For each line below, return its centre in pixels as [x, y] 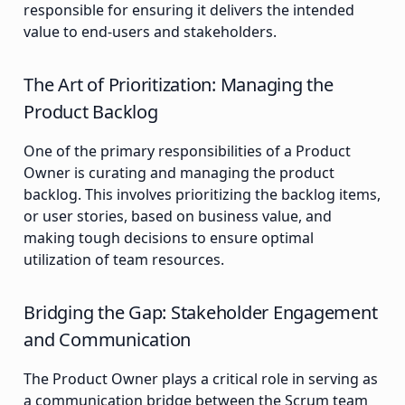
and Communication [108, 340]
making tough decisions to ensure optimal [169, 238]
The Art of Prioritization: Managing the [179, 85]
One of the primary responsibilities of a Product [188, 151]
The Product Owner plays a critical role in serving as [201, 379]
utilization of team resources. [124, 260]
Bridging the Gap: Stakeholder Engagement [201, 313]
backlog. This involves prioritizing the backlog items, [202, 195]
